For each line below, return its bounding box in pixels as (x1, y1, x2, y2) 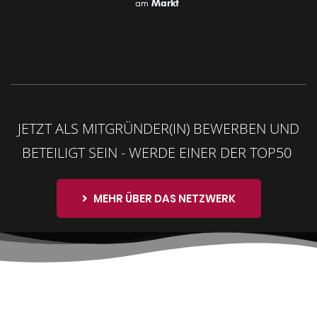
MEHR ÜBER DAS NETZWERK (93, 190, 236, 206)
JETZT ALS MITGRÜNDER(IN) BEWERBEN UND (18, 118, 299, 138)
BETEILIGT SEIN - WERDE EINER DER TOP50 (22, 142, 295, 162)
